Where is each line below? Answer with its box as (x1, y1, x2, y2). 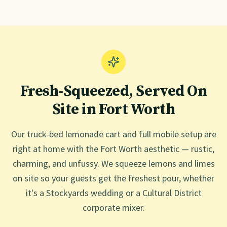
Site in (52, 100, 99, 119)
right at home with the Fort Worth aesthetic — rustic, (13, 143, 214, 155)
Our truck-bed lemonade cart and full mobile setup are (11, 128, 216, 140)
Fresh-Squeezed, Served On (20, 82, 207, 101)
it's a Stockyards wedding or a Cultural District (25, 187, 202, 199)
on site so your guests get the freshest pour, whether (13, 172, 214, 184)
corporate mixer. (82, 202, 145, 213)
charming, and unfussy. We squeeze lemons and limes (12, 158, 215, 169)
